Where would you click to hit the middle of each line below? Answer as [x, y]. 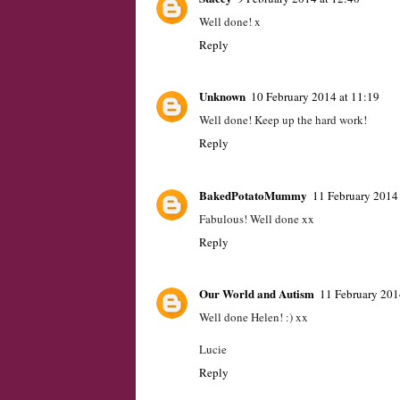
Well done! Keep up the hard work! [283, 120]
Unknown [222, 96]
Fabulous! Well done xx [257, 218]
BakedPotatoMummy [253, 195]
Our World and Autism [257, 293]
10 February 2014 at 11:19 [315, 97]
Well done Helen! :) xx [254, 317]
